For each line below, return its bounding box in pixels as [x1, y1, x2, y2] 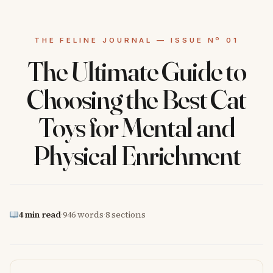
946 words [63, 208, 104, 221]
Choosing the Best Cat [27, 82, 246, 116]
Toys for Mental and [38, 110, 235, 144]
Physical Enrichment [32, 138, 241, 172]
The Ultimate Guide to [27, 54, 246, 88]
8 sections [105, 208, 146, 221]
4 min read [18, 208, 62, 221]
